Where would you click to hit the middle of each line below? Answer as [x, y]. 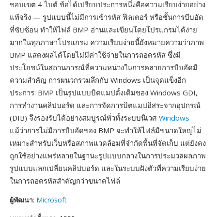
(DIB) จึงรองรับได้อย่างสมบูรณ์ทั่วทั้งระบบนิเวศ [84, 118]
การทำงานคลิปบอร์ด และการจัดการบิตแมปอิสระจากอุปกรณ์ [105, 105]
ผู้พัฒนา [21, 200]
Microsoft [52, 200]
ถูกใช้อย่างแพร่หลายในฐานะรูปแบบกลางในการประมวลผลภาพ [108, 155]
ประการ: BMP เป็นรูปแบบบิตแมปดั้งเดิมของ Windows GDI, [104, 93]
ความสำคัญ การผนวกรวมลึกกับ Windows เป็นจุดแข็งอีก [98, 80]
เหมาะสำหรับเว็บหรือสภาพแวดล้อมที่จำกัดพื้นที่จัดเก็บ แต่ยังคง [108, 143]
